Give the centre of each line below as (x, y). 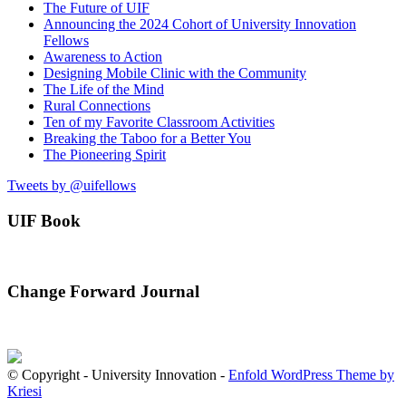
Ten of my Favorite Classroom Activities (159, 122)
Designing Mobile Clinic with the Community (175, 73)
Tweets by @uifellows (72, 186)
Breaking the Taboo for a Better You (147, 139)
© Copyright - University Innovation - (118, 375)
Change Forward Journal (103, 291)
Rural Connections (97, 106)
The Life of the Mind (104, 90)
